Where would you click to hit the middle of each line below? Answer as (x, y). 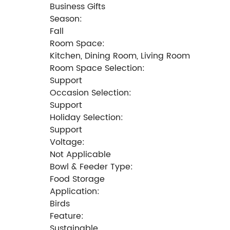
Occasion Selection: (91, 93)
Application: (75, 191)
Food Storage (77, 179)
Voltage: (67, 142)
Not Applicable (80, 154)
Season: (66, 19)
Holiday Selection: (87, 117)
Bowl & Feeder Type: (91, 167)
